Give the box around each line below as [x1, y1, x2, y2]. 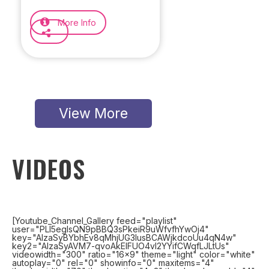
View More [59, 105, 128, 122]
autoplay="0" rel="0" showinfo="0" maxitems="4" [12, 258, 214, 268]
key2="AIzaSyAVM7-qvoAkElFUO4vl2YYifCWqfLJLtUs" [12, 241, 229, 251]
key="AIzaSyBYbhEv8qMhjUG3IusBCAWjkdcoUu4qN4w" [12, 232, 237, 243]
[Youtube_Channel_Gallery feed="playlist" [12, 216, 177, 226]
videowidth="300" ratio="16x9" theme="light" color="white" [12, 249, 255, 259]
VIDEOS [12, 151, 85, 187]
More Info [55, 17, 96, 28]
